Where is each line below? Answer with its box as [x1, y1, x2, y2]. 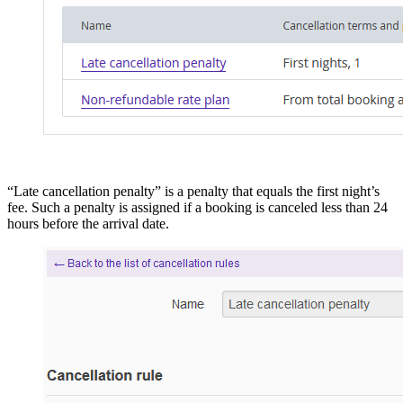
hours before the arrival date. [7, 216, 169, 232]
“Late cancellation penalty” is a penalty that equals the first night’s [7, 184, 380, 200]
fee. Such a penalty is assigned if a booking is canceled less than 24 [7, 200, 388, 216]
